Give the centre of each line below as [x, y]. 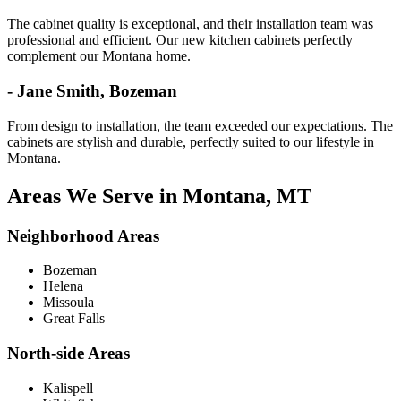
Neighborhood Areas [83, 235]
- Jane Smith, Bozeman [92, 91]
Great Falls [74, 319]
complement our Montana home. [99, 56]
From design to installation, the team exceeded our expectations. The [200, 125]
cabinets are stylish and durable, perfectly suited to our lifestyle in [191, 141]
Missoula [68, 303]
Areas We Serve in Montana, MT [159, 196]
